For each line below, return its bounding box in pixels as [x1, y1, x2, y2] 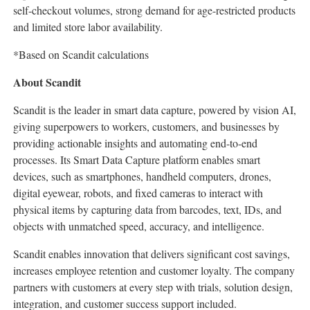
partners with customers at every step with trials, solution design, [13, 280, 293, 295]
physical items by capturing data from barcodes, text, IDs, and [13, 202, 282, 217]
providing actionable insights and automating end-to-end [13, 136, 257, 151]
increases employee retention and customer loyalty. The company [13, 263, 295, 278]
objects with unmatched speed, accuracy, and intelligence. [13, 219, 264, 234]
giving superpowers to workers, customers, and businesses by [13, 119, 280, 134]
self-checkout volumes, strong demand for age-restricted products [13, 3, 295, 18]
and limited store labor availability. [13, 19, 163, 35]
